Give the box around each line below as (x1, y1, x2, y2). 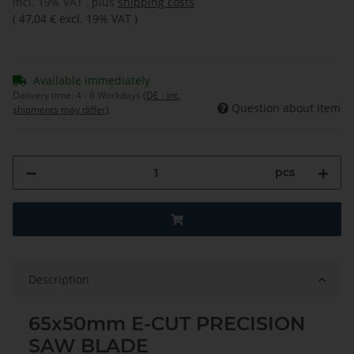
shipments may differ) (13, 103, 109, 117)
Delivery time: (13, 88, 76, 103)
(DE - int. (143, 88, 180, 103)
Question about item (232, 100, 341, 116)
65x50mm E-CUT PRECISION (28, 312, 305, 336)
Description (28, 272, 89, 288)
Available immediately (33, 73, 150, 88)
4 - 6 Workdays (76, 88, 143, 103)
